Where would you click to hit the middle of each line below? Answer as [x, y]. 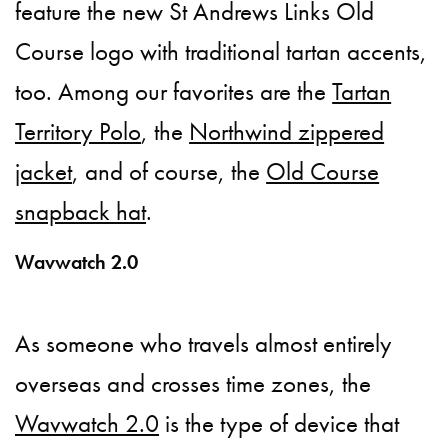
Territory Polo [78, 132]
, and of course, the [169, 172]
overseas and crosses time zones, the [193, 384]
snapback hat [81, 212]
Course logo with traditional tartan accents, [221, 52]
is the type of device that [279, 424]
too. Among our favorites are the [174, 92]
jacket [43, 172]
